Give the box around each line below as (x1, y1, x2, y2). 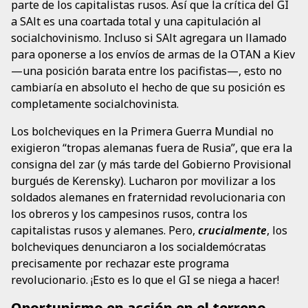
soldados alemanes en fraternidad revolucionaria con (11, 189, 285, 205)
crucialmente (198, 222, 267, 238)
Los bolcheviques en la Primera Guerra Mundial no (11, 123, 274, 139)
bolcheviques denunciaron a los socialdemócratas (11, 239, 266, 254)
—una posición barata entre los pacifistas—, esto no (11, 63, 282, 78)
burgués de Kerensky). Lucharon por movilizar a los (11, 173, 276, 188)
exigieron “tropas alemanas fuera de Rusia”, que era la (11, 140, 292, 155)
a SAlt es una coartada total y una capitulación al (11, 13, 261, 29)
